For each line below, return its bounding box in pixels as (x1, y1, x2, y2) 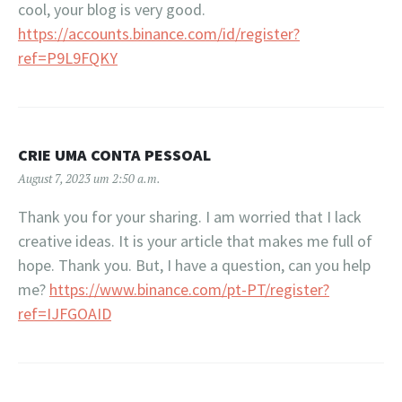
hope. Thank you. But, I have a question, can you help (18, 254, 371, 275)
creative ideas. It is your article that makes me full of (18, 230, 372, 251)
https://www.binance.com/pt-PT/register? (49, 278, 329, 300)
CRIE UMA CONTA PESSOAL (18, 144, 211, 165)
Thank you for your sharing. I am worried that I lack (18, 205, 362, 227)
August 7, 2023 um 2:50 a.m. (18, 170, 161, 187)
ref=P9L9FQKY (18, 47, 118, 68)
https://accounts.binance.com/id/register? (18, 22, 300, 44)
